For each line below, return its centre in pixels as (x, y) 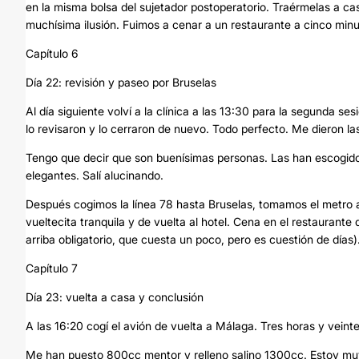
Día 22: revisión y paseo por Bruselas (121, 82)
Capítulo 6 (52, 53)
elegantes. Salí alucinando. (95, 175)
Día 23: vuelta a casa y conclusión (115, 297)
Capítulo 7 (52, 268)
